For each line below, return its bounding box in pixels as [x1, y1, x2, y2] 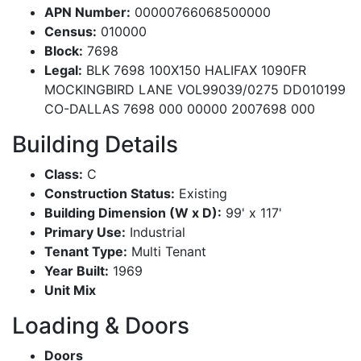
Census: [44, 23, 97, 39]
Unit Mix [44, 281, 96, 298]
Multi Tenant [131, 243, 206, 259]
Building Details [12, 130, 178, 158]
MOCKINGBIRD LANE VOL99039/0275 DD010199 [44, 81, 346, 98]
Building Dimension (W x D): [44, 204, 222, 221]
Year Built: [44, 262, 109, 279]
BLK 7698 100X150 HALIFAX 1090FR [86, 61, 306, 78]
